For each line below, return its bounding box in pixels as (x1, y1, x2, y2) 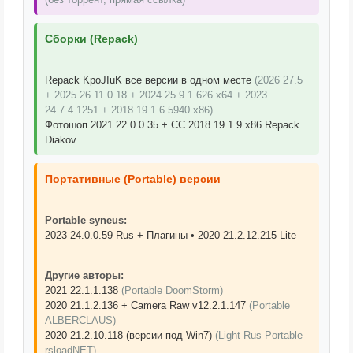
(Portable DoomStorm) (121, 284, 223, 296)
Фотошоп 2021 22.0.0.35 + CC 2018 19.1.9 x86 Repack (44, 119, 299, 131)
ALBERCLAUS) (44, 314, 116, 326)
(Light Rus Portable (214, 329, 303, 341)
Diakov (44, 134, 76, 146)
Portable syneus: (44, 214, 127, 226)
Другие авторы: (44, 269, 124, 281)
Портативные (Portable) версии (44, 173, 221, 185)
